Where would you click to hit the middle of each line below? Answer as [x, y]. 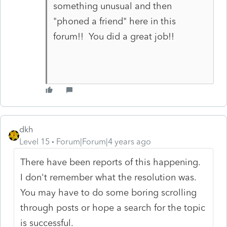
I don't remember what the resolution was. [110, 177]
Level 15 [34, 141]
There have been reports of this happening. [112, 162]
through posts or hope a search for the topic [113, 207]
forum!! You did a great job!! [113, 36]
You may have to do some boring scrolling [109, 192]
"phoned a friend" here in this [114, 21]
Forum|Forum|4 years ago [104, 141]
